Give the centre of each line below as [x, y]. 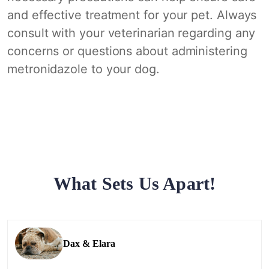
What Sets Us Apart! [134, 183]
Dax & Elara [89, 244]
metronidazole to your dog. [83, 69]
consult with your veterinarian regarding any [131, 33]
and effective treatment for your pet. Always [132, 15]
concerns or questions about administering [127, 51]
